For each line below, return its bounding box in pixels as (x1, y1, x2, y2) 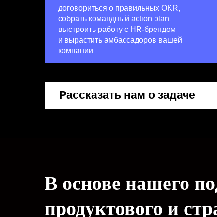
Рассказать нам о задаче (59, 89, 195, 101)
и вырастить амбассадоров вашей (58, 36, 182, 44)
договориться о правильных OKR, (58, 4, 180, 12)
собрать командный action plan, (58, 15, 171, 23)
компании (58, 46, 93, 55)
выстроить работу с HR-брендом (58, 25, 176, 33)
